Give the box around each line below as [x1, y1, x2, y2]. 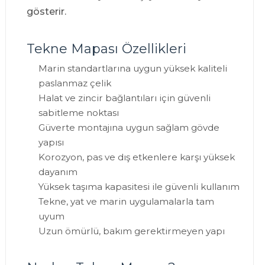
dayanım [38, 166, 77, 178]
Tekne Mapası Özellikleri [26, 41, 186, 57]
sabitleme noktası [38, 107, 119, 119]
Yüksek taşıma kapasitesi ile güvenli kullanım [38, 181, 240, 193]
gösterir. [26, 6, 66, 18]
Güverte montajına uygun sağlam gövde [38, 122, 219, 134]
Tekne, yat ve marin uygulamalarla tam [38, 196, 214, 208]
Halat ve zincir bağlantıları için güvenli [38, 92, 211, 104]
